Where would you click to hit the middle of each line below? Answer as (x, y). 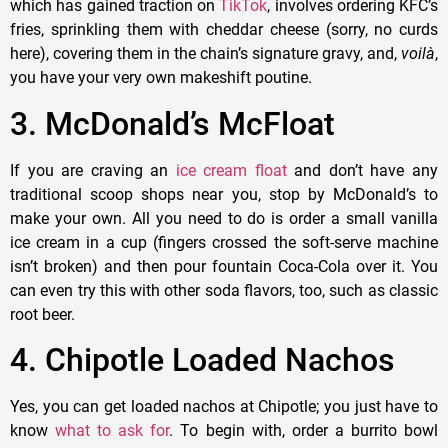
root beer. (42, 314)
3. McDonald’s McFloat (172, 123)
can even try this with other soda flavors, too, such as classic (224, 290)
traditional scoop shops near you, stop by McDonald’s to (224, 194)
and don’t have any (362, 170)
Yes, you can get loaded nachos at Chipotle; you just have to (224, 407)
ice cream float (231, 170)
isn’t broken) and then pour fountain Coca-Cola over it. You (224, 266)
